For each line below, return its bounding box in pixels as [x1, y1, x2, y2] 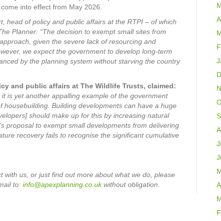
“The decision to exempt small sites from [40, 28, 166, 36]
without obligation [102, 181, 158, 188]
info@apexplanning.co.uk [23, 181, 102, 188]
